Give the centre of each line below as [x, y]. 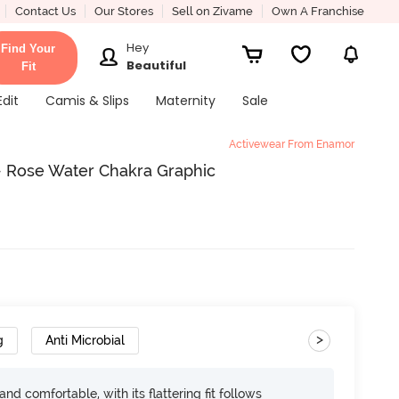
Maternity [185, 101]
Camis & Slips [87, 101]
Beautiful [157, 65]
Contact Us [45, 11]
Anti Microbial [85, 340]
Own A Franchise [318, 11]
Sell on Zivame [212, 11]
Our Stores [123, 11]
